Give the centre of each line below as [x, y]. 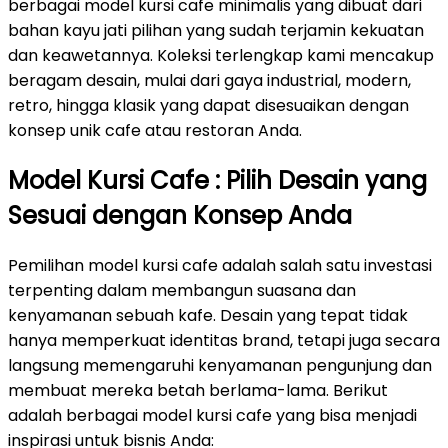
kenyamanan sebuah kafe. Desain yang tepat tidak [208, 315]
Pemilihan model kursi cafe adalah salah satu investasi [220, 265]
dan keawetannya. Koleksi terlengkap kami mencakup [221, 56]
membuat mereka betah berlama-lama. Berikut [198, 390]
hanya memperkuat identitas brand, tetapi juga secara [224, 340]
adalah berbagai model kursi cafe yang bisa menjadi [212, 415]
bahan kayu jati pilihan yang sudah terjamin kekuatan [216, 31]
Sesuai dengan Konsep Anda [180, 216]
